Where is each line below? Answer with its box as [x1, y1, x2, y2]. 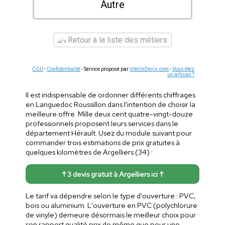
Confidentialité [47, 66, 81, 72]
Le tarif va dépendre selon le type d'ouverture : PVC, [25, 191, 196, 201]
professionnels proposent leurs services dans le [25, 119, 178, 129]
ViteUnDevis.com [130, 66, 169, 72]
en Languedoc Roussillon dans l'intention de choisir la [25, 99, 195, 109]
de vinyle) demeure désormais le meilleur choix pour [25, 210, 196, 220]
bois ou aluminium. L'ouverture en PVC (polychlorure [25, 200, 197, 210]
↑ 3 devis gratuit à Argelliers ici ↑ [62, 169, 163, 179]
